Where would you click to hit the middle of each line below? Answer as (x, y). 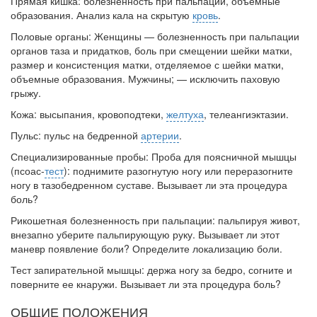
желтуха (185, 114)
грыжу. (26, 93)
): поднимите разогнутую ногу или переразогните (178, 171)
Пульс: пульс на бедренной (76, 136)
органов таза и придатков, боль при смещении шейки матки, (151, 51)
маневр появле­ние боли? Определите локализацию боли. (146, 249)
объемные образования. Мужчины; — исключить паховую (145, 79)
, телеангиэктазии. (246, 114)
